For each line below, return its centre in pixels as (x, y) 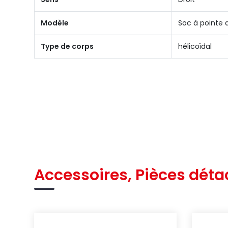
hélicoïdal (195, 46)
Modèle (55, 23)
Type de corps (67, 46)
